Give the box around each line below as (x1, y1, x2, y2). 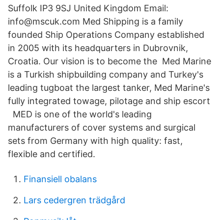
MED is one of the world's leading (8, 109, 152, 119)
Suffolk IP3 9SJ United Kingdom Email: (8, 3, 168, 13)
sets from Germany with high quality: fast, (8, 136, 183, 146)
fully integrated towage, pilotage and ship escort (8, 96, 210, 106)
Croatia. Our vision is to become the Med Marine (8, 56, 211, 66)
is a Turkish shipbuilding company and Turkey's (8, 69, 203, 80)
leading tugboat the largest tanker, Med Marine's (8, 82, 210, 93)
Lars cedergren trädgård (24, 195, 125, 205)
